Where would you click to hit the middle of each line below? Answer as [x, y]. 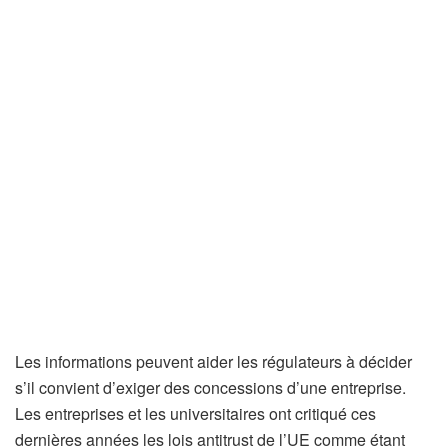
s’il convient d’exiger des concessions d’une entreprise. [210, 388]
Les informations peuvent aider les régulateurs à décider [213, 362]
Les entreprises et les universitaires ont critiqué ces [195, 414]
